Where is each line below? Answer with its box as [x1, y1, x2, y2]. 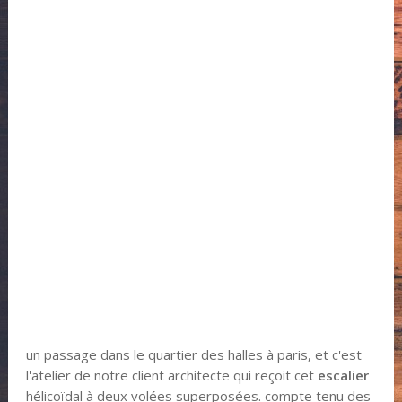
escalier [317, 366, 369, 384]
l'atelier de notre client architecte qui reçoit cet [25, 366, 318, 384]
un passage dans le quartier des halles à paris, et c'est [25, 345, 362, 363]
